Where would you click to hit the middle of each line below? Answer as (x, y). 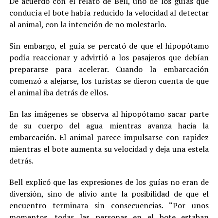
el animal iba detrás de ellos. (59, 93)
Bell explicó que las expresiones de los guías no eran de (109, 182)
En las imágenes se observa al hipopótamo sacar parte (109, 114)
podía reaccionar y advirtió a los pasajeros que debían (109, 58)
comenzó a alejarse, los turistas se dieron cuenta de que (109, 81)
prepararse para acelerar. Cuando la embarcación (109, 69)
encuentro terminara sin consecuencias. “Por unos (109, 206)
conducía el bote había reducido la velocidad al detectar (109, 13)
